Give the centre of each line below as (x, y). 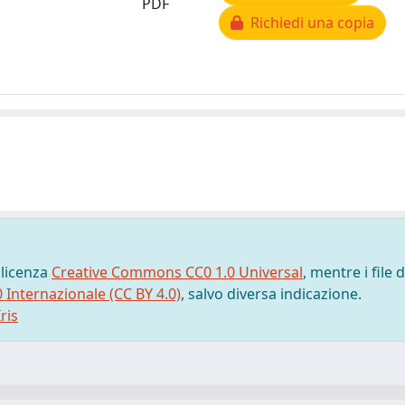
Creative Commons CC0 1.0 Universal (177, 272)
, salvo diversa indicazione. (271, 294)
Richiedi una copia (309, 23)
